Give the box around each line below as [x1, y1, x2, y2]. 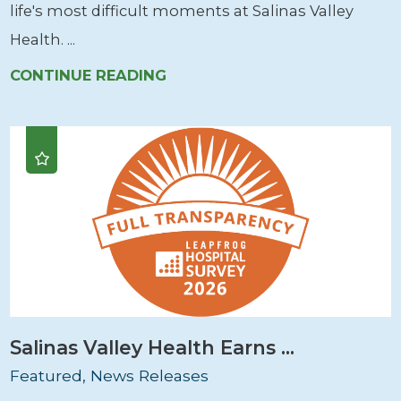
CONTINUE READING [10, 66, 167, 85]
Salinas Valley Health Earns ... [10, 336, 295, 360]
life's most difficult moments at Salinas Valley [10, 2, 354, 21]
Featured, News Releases [10, 365, 209, 385]
